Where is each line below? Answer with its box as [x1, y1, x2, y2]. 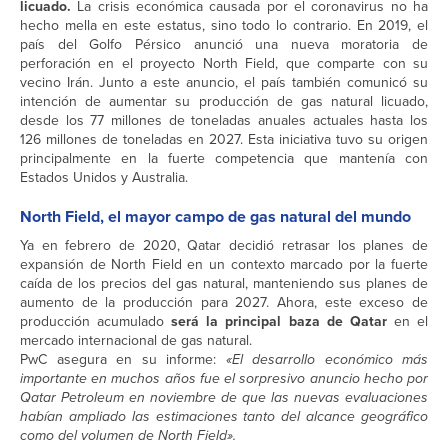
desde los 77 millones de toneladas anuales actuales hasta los [20, 110, 428, 132]
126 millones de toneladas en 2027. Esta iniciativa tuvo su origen [20, 129, 428, 151]
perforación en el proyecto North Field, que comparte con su [20, 53, 428, 75]
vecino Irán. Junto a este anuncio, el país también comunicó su [20, 72, 428, 94]
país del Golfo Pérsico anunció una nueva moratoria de [20, 34, 428, 56]
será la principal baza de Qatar [164, 311, 387, 333]
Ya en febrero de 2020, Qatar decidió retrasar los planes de [20, 235, 428, 257]
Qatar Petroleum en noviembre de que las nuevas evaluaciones [20, 387, 428, 409]
